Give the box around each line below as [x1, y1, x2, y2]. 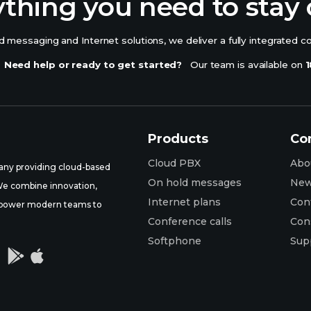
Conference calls [148, 215, 233, 228]
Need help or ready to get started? [3, 58, 183, 70]
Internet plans [148, 195, 221, 208]
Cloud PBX [148, 156, 201, 169]
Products [148, 131, 209, 146]
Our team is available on [182, 58, 305, 70]
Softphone [148, 234, 202, 247]
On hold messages [148, 176, 242, 189]
